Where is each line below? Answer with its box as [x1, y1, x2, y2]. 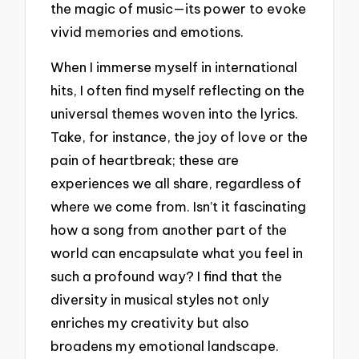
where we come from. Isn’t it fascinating [50, 198, 307, 216]
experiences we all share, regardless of [50, 175, 302, 192]
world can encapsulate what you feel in [50, 244, 304, 262]
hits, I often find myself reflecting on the [50, 82, 305, 99]
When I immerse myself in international [50, 58, 298, 76]
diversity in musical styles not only [50, 291, 270, 309]
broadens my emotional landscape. [50, 337, 280, 355]
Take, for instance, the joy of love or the [50, 128, 309, 146]
